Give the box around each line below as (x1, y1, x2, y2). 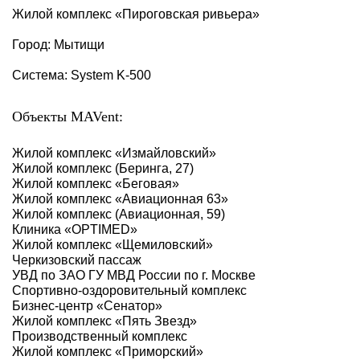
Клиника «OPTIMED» (12, 223, 137, 237)
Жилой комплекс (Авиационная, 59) (12, 207, 225, 222)
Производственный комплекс (12, 329, 187, 344)
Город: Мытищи (12, 38, 104, 52)
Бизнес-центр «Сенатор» (12, 299, 162, 313)
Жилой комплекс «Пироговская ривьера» (12, 7, 260, 22)
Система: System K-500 (12, 68, 151, 83)
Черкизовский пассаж (12, 253, 141, 268)
